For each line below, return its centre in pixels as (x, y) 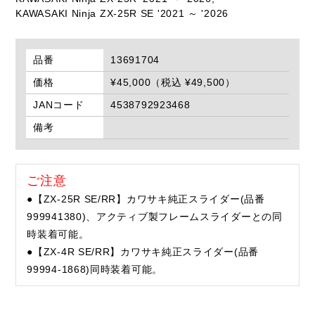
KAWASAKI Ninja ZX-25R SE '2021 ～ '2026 (122, 14)
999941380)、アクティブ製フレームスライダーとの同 (155, 217)
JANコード (59, 105)
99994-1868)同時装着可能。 (95, 270)
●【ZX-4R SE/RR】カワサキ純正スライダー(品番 (143, 252)
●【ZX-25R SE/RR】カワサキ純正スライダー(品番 (146, 199)
